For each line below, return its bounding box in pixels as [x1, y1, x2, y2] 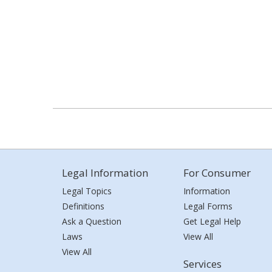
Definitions [62, 200, 104, 212]
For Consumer [183, 166, 251, 180]
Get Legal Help [183, 216, 241, 227]
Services [183, 257, 222, 271]
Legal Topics [62, 185, 112, 197]
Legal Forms [183, 200, 233, 212]
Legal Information [62, 166, 148, 180]
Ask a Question [62, 216, 121, 227]
